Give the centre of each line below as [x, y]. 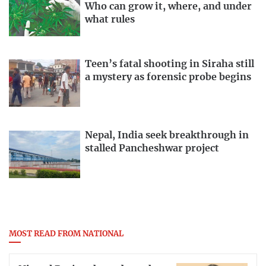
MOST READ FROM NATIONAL [66, 235]
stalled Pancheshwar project [152, 149]
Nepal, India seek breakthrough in [167, 136]
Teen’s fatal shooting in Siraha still [170, 64]
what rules [110, 19]
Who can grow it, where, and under [168, 6]
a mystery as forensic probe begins [168, 77]
